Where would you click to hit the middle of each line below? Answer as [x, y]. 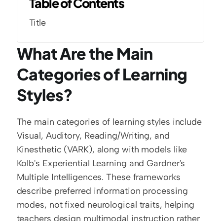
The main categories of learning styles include [109, 122]
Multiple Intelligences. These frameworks [98, 177]
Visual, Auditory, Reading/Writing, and [93, 136]
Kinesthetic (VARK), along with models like [102, 149]
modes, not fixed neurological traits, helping [106, 205]
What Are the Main [85, 53]
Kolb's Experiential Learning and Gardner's [101, 163]
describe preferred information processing [102, 191]
